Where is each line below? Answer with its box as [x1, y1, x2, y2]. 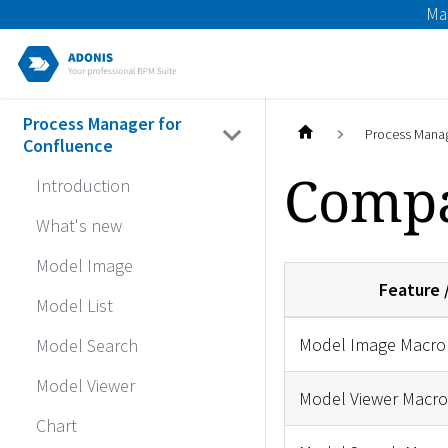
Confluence [22, 134, 113, 158]
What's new [36, 214, 122, 238]
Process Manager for [22, 112, 181, 136]
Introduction [36, 174, 130, 198]
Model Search [36, 334, 138, 358]
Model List [36, 294, 113, 318]
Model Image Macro [298, 332, 446, 356]
